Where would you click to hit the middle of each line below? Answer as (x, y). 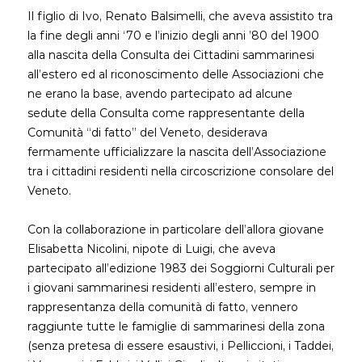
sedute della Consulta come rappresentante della (166, 113)
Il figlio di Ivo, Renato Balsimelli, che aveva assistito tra (180, 16)
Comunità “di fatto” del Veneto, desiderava (147, 133)
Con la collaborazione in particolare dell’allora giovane (176, 229)
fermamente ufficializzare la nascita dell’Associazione (177, 152)
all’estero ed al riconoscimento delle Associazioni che (176, 74)
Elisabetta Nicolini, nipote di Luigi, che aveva (152, 249)
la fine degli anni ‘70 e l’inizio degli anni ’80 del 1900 (173, 36)
